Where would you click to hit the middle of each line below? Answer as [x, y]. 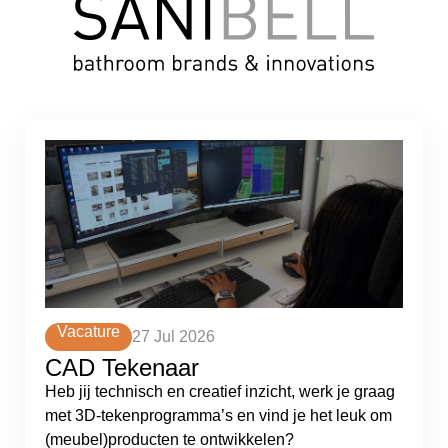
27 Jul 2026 [173, 336]
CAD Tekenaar [122, 367]
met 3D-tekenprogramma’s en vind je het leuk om [218, 415]
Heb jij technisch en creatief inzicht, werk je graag [220, 391]
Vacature [88, 331]
